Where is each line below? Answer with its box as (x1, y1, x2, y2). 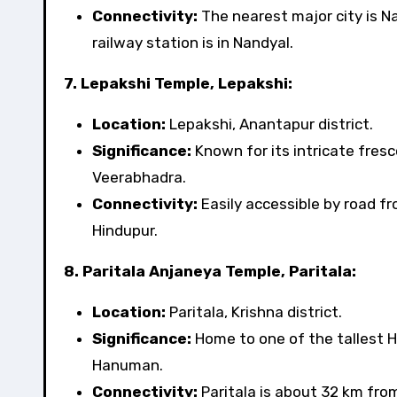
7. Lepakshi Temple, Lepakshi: (64, 74, 292, 92)
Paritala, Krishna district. (166, 303, 342, 321)
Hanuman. (92, 356, 163, 374)
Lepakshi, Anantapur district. (166, 115, 373, 133)
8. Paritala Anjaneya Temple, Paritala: (64, 262, 356, 280)
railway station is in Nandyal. (92, 34, 293, 51)
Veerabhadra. (92, 168, 186, 186)
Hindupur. (92, 222, 158, 239)
